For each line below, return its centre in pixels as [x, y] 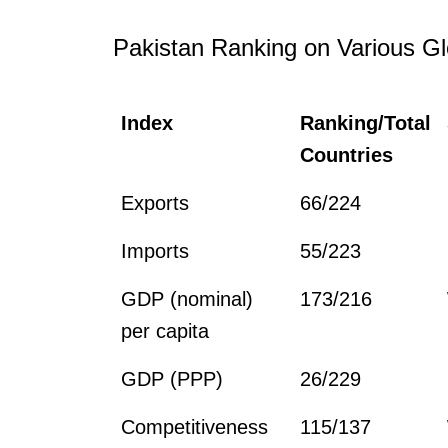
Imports [155, 250]
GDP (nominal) [187, 298]
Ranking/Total [366, 122]
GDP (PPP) [172, 378]
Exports [155, 202]
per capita [165, 330]
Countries [347, 154]
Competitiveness [195, 426]
